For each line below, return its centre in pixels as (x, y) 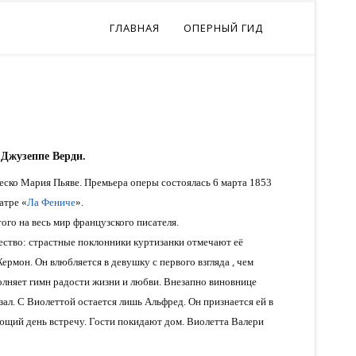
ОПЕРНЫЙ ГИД (223, 28)
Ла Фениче (51, 202)
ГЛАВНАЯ (135, 28)
